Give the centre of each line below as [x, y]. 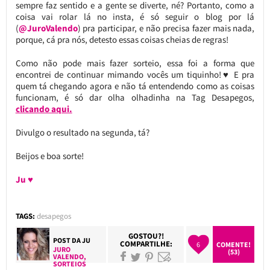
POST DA [68, 240]
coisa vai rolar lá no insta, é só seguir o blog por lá [135, 16]
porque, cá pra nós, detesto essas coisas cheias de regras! [122, 39]
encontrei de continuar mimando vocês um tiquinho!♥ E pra [135, 74]
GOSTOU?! [146, 236]
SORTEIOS [70, 263]
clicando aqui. [44, 108]
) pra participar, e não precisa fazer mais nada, [166, 28]
